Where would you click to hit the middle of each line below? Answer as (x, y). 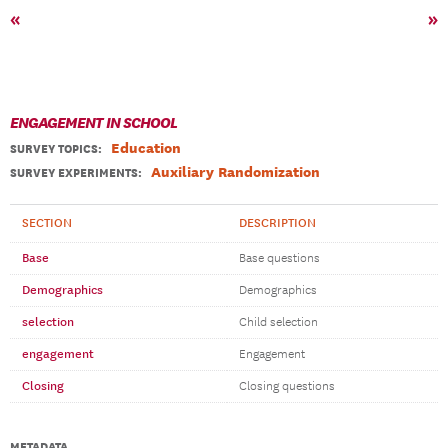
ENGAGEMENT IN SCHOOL (93, 122)
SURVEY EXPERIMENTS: (76, 173)
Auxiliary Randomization (235, 171)
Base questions (279, 258)
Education (146, 147)
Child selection (278, 322)
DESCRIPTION (277, 223)
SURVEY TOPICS (54, 149)
